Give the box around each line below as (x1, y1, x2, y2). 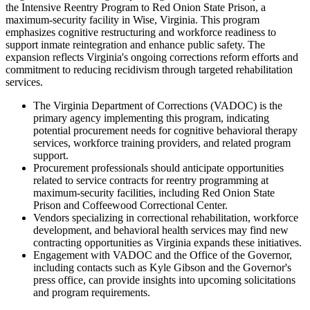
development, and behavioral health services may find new (33, 224, 289, 237)
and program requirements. (33, 286, 150, 299)
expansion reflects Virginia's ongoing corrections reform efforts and (6, 51, 298, 64)
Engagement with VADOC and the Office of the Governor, (33, 249, 292, 262)
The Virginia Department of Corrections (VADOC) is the (33, 100, 282, 112)
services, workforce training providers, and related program (33, 137, 291, 149)
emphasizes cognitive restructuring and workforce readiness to (6, 26, 276, 39)
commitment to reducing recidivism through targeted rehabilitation (6, 64, 293, 76)
